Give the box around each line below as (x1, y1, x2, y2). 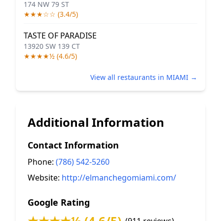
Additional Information (28, 114, 164, 130)
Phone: (28, 156, 56, 167)
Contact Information (28, 139, 119, 151)
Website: (28, 172, 62, 183)
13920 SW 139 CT (24, 41, 80, 51)
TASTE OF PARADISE (24, 30, 97, 41)
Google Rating (28, 196, 90, 208)
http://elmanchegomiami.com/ (62, 172, 176, 183)
